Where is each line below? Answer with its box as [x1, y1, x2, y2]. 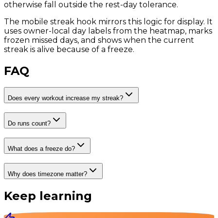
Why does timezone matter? [8, 170, 87, 178]
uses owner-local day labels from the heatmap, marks [4, 26, 212, 36]
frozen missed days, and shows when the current [4, 35, 194, 45]
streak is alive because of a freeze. [4, 44, 134, 54]
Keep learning [4, 188, 92, 203]
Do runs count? [8, 120, 51, 127]
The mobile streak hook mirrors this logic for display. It [4, 17, 213, 26]
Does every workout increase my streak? [8, 94, 123, 102]
